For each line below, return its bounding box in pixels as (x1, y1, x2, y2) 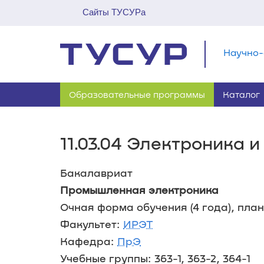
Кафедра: (60, 235, 117, 247)
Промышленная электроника (60, 183, 219, 196)
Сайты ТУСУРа (82, 7, 146, 17)
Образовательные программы (69, 89, 205, 100)
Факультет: (60, 217, 123, 230)
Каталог (223, 89, 260, 100)
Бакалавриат (60, 166, 133, 179)
